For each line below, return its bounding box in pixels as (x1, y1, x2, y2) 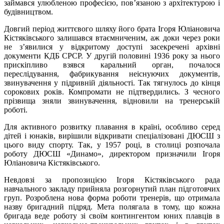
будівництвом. (4, 7, 53, 16)
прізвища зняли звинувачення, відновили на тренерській (4, 96, 220, 105)
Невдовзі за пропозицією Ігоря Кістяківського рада (4, 175, 220, 184)
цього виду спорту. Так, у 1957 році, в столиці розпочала (4, 140, 220, 149)
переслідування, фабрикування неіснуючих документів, (4, 69, 220, 78)
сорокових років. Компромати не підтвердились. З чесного (4, 87, 220, 96)
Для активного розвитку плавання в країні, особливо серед (4, 122, 220, 131)
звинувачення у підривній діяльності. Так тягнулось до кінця (4, 78, 220, 87)
